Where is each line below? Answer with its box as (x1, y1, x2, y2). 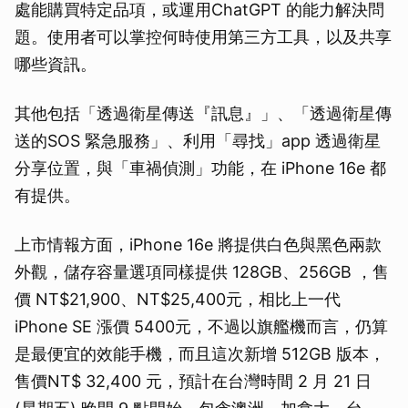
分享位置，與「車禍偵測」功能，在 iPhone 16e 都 (15, 158, 386, 178)
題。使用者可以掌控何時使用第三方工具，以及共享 (15, 26, 392, 46)
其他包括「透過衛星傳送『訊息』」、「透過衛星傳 (15, 103, 392, 123)
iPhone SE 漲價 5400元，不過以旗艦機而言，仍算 (15, 316, 388, 336)
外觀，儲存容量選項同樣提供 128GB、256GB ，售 (15, 261, 389, 281)
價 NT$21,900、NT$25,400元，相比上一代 (15, 289, 341, 309)
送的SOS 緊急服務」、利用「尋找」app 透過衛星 (15, 130, 381, 150)
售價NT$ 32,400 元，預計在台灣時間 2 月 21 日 (15, 371, 372, 391)
